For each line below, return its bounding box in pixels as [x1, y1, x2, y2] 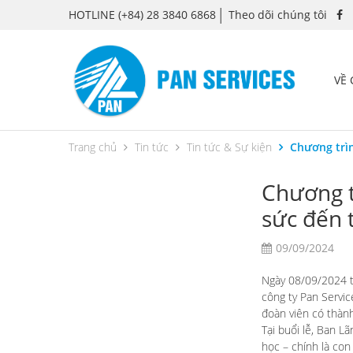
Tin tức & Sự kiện [187, 139, 272, 154]
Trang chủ [69, 139, 117, 154]
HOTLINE [69, 6, 115, 22]
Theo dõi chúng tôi [229, 6, 327, 22]
